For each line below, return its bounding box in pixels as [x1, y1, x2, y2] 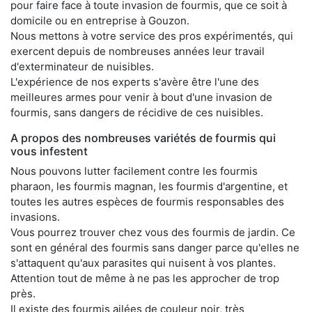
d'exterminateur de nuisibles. [10, 60, 154, 74]
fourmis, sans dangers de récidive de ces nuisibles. [10, 106, 263, 120]
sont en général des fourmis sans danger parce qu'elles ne [10, 241, 299, 255]
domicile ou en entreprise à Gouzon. [10, 14, 189, 28]
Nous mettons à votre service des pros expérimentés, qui [10, 29, 293, 43]
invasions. [10, 210, 60, 224]
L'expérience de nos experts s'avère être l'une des [10, 75, 259, 89]
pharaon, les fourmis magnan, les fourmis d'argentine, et [10, 180, 288, 194]
